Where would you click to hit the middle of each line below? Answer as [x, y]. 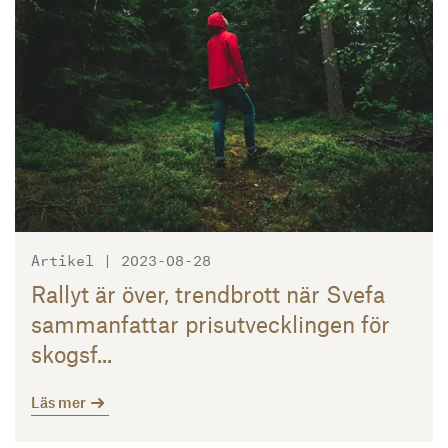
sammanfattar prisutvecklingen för [210, 324]
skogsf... [71, 354]
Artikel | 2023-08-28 [121, 259]
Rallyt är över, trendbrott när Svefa [208, 294]
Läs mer [60, 402]
